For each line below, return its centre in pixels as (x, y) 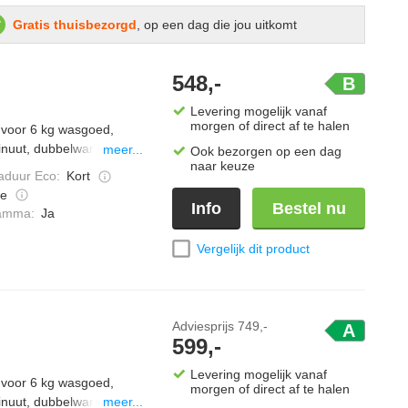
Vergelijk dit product (253, 248)
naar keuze (223, 166)
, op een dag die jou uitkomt (216, 25)
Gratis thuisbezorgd (74, 25)
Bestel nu (309, 209)
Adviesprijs (205, 326)
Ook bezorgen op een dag (266, 152)
